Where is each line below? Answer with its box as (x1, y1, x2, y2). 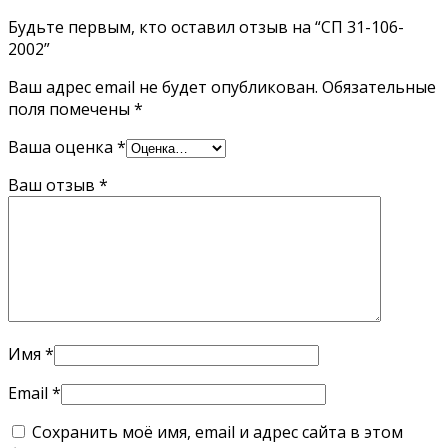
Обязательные (322, 76, 436, 99)
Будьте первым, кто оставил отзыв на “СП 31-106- (8, 16, 404, 39)
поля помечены (8, 98, 134, 121)
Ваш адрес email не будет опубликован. (8, 76, 318, 99)
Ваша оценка (8, 136, 117, 159)
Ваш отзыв (8, 174, 99, 197)
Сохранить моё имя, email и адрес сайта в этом (32, 421, 403, 444)
